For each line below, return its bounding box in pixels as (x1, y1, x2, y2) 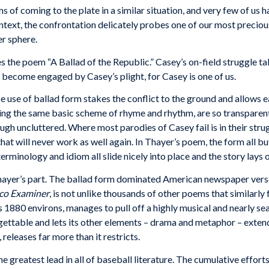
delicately (98, 19, 140, 31)
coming (20, 4, 51, 16)
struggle (223, 55, 257, 67)
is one (189, 70, 213, 82)
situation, (147, 4, 184, 16)
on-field (189, 55, 221, 67)
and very (186, 4, 221, 16)
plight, (120, 70, 148, 82)
